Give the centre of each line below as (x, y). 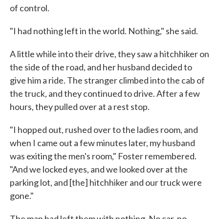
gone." (22, 196)
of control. (30, 8)
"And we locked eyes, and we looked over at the (99, 169)
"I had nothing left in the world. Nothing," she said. (104, 31)
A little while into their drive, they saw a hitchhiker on (109, 54)
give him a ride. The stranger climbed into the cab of (107, 80)
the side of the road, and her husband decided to (101, 67)
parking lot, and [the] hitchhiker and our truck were (106, 182)
